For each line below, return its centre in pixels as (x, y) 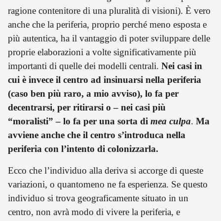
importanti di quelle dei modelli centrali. (85, 66)
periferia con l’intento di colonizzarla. (83, 149)
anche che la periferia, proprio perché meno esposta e (107, 25)
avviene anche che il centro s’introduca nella (97, 135)
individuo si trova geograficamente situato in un (98, 198)
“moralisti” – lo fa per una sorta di (79, 121)
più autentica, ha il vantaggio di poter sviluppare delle (109, 38)
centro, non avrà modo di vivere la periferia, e (94, 212)
